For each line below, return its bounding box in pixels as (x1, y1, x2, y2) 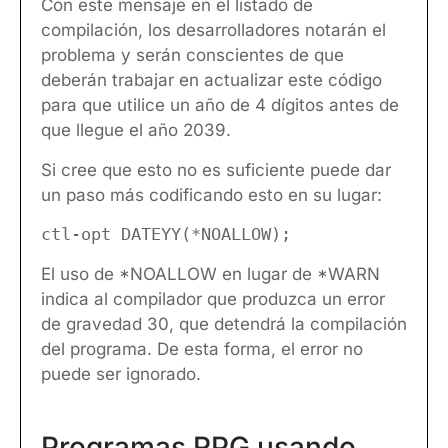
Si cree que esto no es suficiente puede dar (41, 159, 391, 180)
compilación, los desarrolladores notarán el (41, 20, 386, 41)
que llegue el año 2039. (41, 120, 231, 141)
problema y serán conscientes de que (41, 45, 344, 66)
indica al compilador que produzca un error (41, 288, 385, 309)
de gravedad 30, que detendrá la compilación (41, 313, 407, 334)
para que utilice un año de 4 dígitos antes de (41, 95, 399, 116)
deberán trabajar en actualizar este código (41, 70, 382, 91)
